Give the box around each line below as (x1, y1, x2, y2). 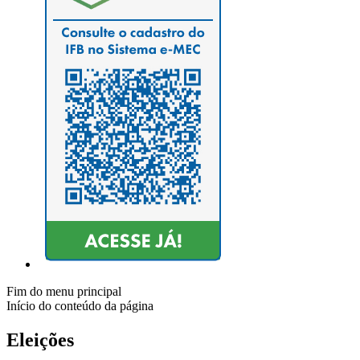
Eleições (6, 329, 74, 351)
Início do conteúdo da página (6, 299, 153, 313)
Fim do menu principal (6, 284, 121, 299)
